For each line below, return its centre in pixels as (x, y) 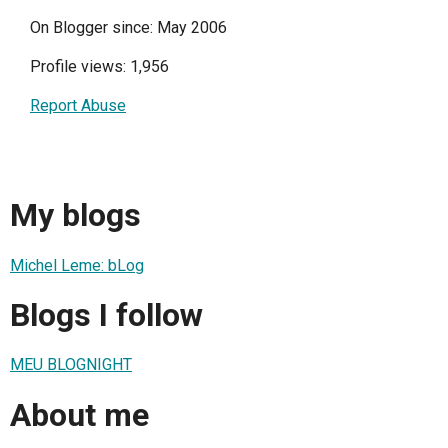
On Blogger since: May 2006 (128, 27)
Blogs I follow (106, 315)
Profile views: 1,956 (99, 66)
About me (79, 414)
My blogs (75, 215)
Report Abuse (78, 105)
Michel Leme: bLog (77, 265)
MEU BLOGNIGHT (71, 365)
